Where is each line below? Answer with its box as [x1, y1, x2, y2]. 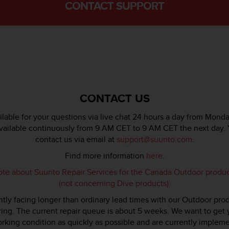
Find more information [64, 149, 146, 162]
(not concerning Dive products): [58, 177, 171, 189]
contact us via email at [35, 133, 117, 145]
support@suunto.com [116, 133, 192, 145]
